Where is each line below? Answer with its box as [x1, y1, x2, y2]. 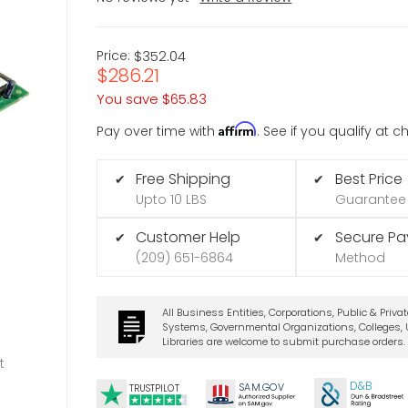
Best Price [334, 168, 403, 189]
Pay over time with [97, 121, 219, 140]
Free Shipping [136, 168, 231, 189]
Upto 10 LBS [136, 189, 208, 209]
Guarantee [334, 189, 406, 209]
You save [97, 88, 159, 108]
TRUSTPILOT [129, 382, 179, 396]
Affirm [219, 120, 258, 137]
